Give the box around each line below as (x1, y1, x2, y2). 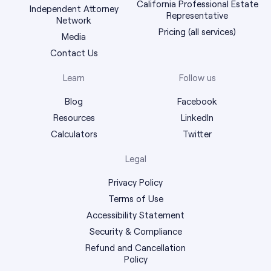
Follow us (178, 72, 216, 83)
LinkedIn (181, 112, 214, 123)
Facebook (177, 96, 217, 107)
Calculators (50, 128, 97, 140)
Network (56, 15, 91, 26)
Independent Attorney (29, 3, 119, 15)
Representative (166, 10, 228, 21)
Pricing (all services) (158, 26, 236, 38)
